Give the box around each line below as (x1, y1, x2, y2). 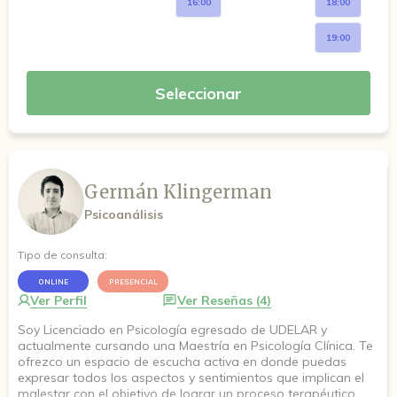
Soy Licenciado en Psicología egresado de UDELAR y (18, 322, 327, 338)
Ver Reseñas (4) (177, 292, 272, 308)
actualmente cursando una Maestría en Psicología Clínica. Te (18, 338, 373, 354)
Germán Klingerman (84, 181, 272, 203)
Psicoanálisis (84, 206, 163, 222)
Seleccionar (155, 82, 242, 104)
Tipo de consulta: (18, 248, 107, 261)
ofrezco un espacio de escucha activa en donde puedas (18, 354, 346, 370)
